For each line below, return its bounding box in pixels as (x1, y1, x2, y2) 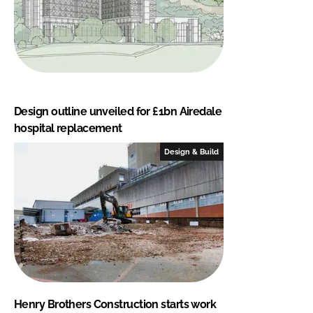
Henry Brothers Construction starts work (14, 297, 217, 311)
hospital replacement (14, 121, 122, 135)
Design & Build (164, 147, 219, 156)
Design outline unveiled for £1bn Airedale (14, 104, 222, 118)
